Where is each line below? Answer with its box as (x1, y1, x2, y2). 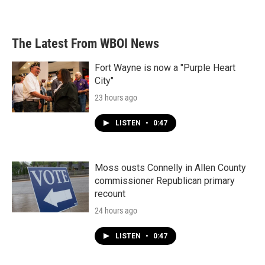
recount (95, 188, 125, 199)
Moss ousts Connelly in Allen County (95, 162, 246, 173)
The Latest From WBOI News (12, 36, 159, 51)
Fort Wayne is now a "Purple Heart (95, 62, 235, 73)
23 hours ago (95, 93, 137, 102)
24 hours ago (95, 206, 137, 215)
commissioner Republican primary (95, 175, 235, 186)
